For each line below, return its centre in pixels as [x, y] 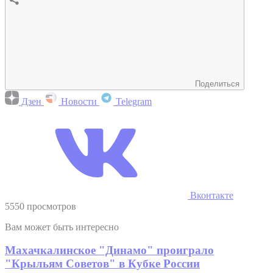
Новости [79, 101]
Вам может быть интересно [62, 227]
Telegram [133, 101]
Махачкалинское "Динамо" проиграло [109, 250]
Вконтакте [211, 195]
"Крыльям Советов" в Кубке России [102, 264]
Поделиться [217, 83]
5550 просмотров [41, 206]
